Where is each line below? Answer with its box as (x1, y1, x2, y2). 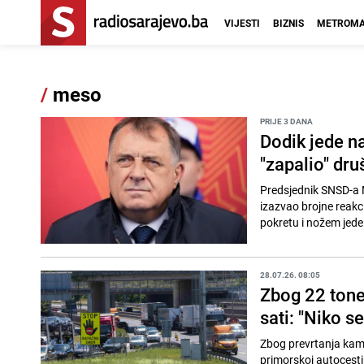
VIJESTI (224, 16, 260, 29)
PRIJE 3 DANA (259, 115, 313, 127)
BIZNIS (273, 16, 304, 29)
